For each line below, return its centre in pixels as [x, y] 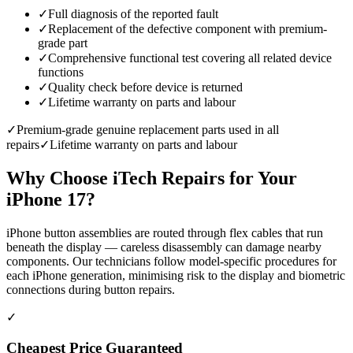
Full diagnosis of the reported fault [133, 14]
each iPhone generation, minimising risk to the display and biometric [176, 276]
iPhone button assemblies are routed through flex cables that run [165, 233]
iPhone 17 [46, 200]
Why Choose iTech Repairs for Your [152, 178]
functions [61, 72]
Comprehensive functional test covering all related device [190, 58]
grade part [63, 43]
